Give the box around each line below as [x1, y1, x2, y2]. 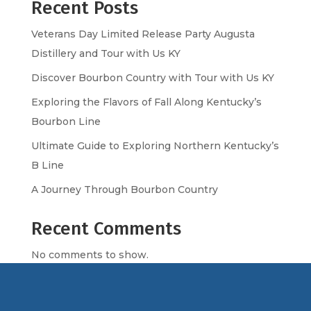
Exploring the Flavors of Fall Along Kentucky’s [31, 95, 262, 108]
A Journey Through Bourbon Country [31, 183, 218, 196]
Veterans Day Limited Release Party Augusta [31, 27, 255, 40]
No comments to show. [31, 248, 149, 261]
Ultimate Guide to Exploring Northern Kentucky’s [31, 139, 279, 152]
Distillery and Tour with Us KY [31, 47, 180, 60]
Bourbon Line [31, 115, 101, 128]
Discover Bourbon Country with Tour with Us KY [31, 71, 274, 84]
